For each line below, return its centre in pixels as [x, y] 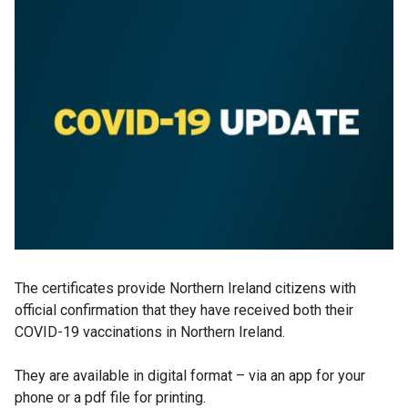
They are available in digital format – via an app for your [190, 376]
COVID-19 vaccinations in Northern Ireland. [150, 332]
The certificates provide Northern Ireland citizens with [185, 289]
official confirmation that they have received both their [184, 311]
